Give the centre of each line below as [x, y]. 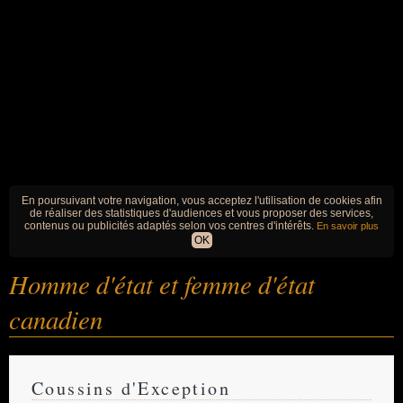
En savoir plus [348, 226]
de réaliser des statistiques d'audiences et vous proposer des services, [201, 213]
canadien [56, 319]
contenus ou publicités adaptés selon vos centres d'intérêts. [170, 226]
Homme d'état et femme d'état [162, 284]
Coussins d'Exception [131, 388]
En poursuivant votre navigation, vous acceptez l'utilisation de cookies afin [201, 201]
